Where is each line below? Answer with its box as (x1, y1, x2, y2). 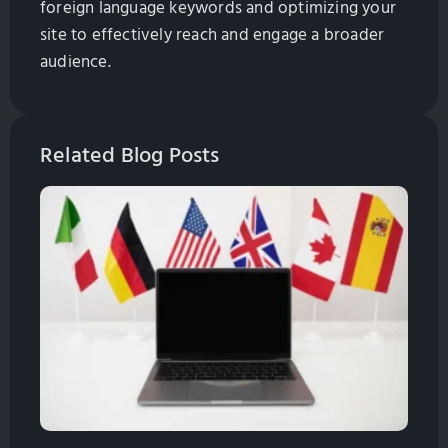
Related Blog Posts (40, 140, 220, 171)
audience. (40, 49, 111, 74)
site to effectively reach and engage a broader (40, 22, 385, 47)
